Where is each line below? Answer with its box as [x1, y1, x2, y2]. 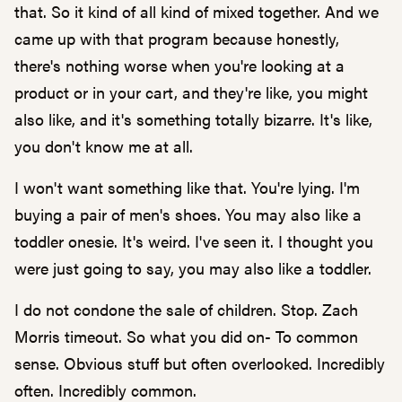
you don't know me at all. [14, 135, 193, 157]
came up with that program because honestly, [14, 27, 339, 49]
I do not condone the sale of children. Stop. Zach [14, 298, 358, 320]
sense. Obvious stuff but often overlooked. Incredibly [14, 352, 385, 374]
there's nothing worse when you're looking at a [14, 54, 345, 76]
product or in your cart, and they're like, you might [14, 81, 368, 103]
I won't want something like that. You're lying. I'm [14, 176, 360, 198]
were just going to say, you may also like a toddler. [14, 257, 371, 279]
